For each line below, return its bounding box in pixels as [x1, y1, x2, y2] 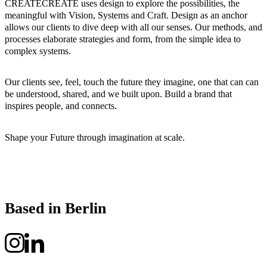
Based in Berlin [5, 199, 106, 217]
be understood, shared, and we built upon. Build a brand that [5, 88, 232, 100]
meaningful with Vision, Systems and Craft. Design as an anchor [5, 9, 247, 21]
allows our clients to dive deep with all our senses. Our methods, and [5, 21, 262, 33]
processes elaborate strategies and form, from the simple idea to [5, 33, 241, 45]
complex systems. [5, 45, 71, 57]
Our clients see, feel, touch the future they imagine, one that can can [5, 76, 259, 88]
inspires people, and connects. [5, 100, 117, 112]
